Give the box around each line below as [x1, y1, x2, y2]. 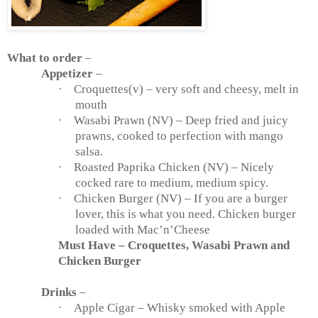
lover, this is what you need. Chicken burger [75, 207, 296, 221]
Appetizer [41, 67, 93, 81]
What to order [7, 51, 82, 65]
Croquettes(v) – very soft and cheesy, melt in [74, 82, 299, 97]
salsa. [75, 145, 103, 159]
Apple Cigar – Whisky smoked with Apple [74, 301, 285, 315]
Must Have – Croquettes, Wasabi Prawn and [58, 238, 290, 253]
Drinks [41, 285, 77, 300]
